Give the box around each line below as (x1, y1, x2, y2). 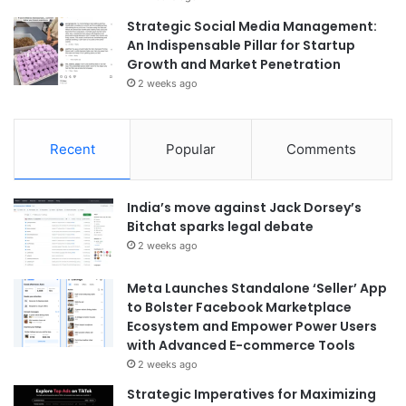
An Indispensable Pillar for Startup (127, 35, 355, 54)
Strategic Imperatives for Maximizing (127, 384, 376, 403)
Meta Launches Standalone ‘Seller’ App (127, 278, 387, 297)
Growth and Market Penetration (127, 54, 341, 73)
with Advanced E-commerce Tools (127, 335, 355, 354)
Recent (49, 140, 95, 158)
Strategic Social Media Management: (127, 16, 377, 35)
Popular (165, 140, 216, 158)
